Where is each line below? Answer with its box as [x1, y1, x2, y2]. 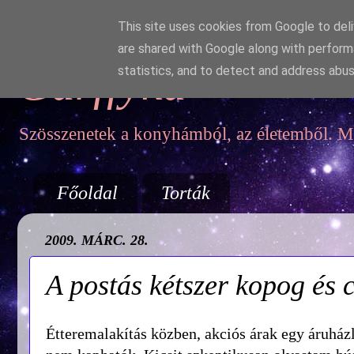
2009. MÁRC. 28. [45, 232, 149, 248]
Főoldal [57, 182, 118, 203]
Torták [161, 182, 210, 203]
